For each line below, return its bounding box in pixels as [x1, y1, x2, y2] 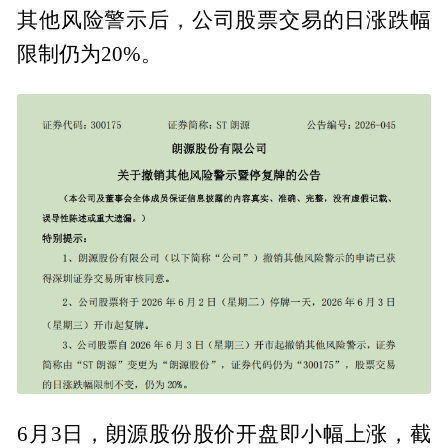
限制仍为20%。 [17, 43, 163, 66]
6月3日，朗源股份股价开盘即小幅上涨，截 [17, 422, 431, 445]
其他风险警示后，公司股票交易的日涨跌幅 [17, 9, 431, 32]
